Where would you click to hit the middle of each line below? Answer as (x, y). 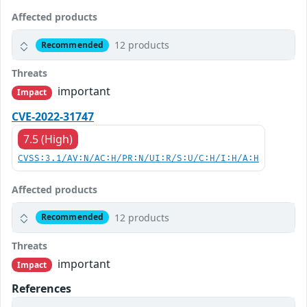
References (41, 288)
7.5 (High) (48, 139)
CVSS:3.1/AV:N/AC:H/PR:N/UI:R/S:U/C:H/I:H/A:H (138, 158)
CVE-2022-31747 (53, 116)
